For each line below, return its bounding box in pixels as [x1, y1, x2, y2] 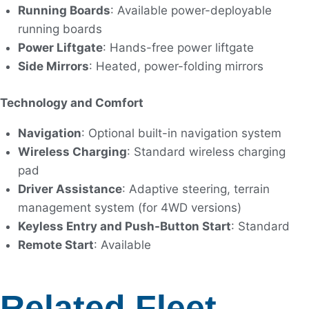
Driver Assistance [17, 181, 122, 196]
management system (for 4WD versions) [17, 200, 241, 215]
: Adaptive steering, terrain [121, 181, 270, 196]
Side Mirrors [17, 59, 89, 74]
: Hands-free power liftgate [102, 41, 254, 55]
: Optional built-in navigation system [81, 126, 281, 140]
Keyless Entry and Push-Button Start [17, 219, 231, 233]
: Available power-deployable [110, 3, 272, 18]
